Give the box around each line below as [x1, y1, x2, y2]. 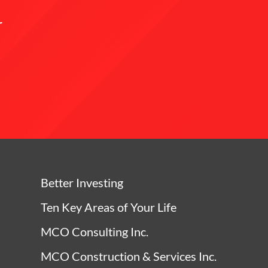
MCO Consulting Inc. [40, 224, 148, 239]
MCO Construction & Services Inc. [40, 248, 217, 263]
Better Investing [40, 175, 123, 190]
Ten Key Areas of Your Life [40, 199, 176, 214]
